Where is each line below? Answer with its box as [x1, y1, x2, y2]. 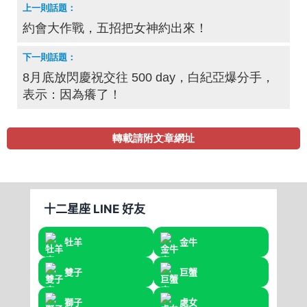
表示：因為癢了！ [23, 88, 121, 102]
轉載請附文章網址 [112, 132, 195, 145]
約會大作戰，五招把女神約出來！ [23, 21, 208, 36]
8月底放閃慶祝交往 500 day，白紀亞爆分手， [23, 71, 274, 85]
